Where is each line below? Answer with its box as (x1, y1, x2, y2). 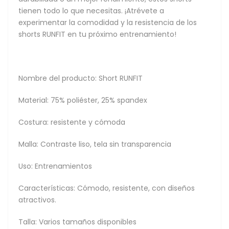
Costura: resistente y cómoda (18, 117, 125, 127)
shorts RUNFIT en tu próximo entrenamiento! (18, 29, 176, 39)
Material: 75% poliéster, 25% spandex (18, 95, 147, 105)
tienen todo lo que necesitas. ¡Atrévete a (18, 5, 164, 16)
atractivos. (18, 194, 56, 205)
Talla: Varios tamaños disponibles (18, 216, 136, 227)
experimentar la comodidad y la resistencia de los (18, 17, 197, 28)
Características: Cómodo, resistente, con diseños (18, 182, 195, 193)
